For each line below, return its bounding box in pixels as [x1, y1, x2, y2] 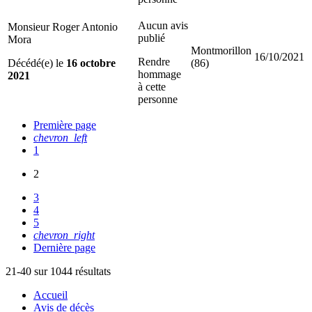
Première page [33, 118, 96, 131]
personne [138, 93, 178, 105]
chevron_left [33, 131, 87, 143]
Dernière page [33, 241, 95, 253]
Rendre [138, 55, 170, 68]
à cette [138, 80, 166, 93]
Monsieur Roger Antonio [8, 20, 118, 33]
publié [138, 31, 165, 44]
